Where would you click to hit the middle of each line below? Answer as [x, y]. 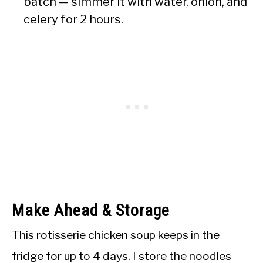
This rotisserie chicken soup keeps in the [116, 235]
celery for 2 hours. [73, 19]
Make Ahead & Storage [91, 210]
